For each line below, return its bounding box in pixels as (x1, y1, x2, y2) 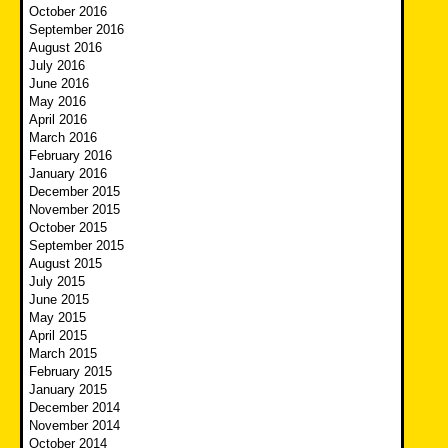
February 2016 (29, 147, 112, 163)
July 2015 (29, 273, 85, 289)
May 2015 (29, 309, 86, 325)
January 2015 (29, 381, 107, 397)
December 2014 (29, 399, 120, 415)
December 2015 (29, 183, 120, 199)
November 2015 (29, 201, 120, 217)
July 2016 (29, 57, 85, 73)
